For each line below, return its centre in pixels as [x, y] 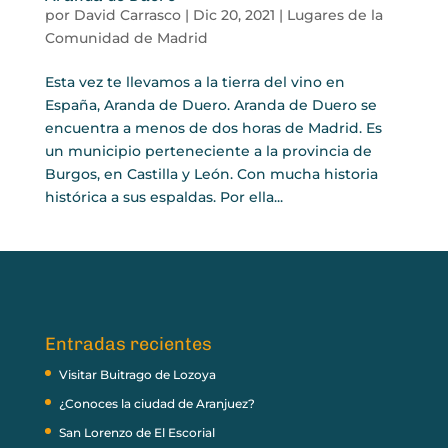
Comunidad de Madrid [126, 37]
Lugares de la [334, 14]
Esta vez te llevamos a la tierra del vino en [194, 81]
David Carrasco [127, 14]
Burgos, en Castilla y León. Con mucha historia [211, 173]
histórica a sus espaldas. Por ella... [163, 196]
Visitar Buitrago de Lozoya [137, 375]
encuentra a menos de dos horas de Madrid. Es [213, 127]
